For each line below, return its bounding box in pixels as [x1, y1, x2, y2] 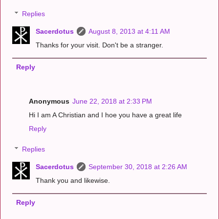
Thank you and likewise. [36, 176, 110, 184]
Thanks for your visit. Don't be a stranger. [36, 41, 164, 49]
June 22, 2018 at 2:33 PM [72, 97, 152, 106]
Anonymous [29, 97, 69, 106]
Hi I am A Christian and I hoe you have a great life [29, 111, 182, 119]
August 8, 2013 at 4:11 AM [88, 27, 171, 36]
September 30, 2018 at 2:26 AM [88, 162, 188, 171]
